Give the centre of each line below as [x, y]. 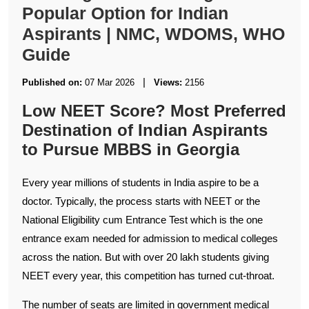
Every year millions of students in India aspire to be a [140, 182]
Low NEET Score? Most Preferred [154, 110]
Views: [168, 82]
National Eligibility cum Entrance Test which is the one [142, 219]
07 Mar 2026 [110, 82]
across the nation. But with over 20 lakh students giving [146, 257]
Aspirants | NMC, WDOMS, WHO [153, 33]
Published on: [53, 82]
